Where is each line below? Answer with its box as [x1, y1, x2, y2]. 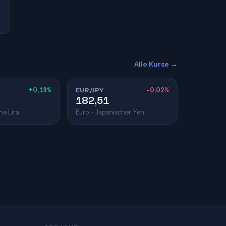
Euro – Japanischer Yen [75, 108, 144, 116]
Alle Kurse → [134, 60, 178, 68]
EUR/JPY [75, 86, 104, 94]
